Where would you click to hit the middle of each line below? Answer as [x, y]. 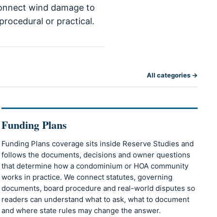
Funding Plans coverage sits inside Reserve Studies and [97, 144]
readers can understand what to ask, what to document [95, 200]
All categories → [172, 75]
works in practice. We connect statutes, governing [87, 177]
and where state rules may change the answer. [81, 211]
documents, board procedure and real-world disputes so [98, 188]
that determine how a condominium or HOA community [95, 166]
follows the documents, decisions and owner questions [96, 155]
